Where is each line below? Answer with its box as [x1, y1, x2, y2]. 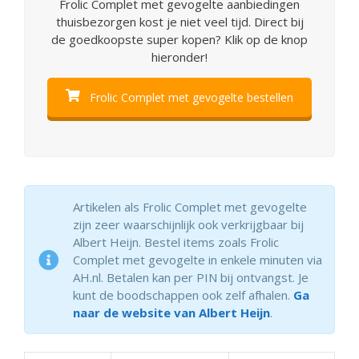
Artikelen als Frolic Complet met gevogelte [73, 199, 307, 216]
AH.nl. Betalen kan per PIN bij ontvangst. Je [73, 269, 309, 286]
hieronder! [151, 48, 208, 65]
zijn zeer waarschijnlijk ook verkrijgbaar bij [73, 216, 304, 233]
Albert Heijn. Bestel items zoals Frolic [73, 234, 279, 251]
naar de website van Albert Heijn [73, 305, 270, 321]
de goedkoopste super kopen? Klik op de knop [51, 30, 308, 47]
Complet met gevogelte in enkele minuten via [73, 252, 322, 268]
